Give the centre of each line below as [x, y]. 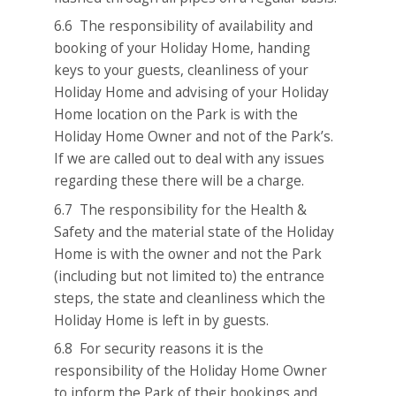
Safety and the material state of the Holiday [194, 231]
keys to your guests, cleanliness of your [182, 70]
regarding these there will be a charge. [179, 181]
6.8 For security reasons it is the [159, 349]
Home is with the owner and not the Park [188, 253]
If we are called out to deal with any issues [190, 159]
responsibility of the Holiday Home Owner [191, 371]
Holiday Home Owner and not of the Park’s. [194, 137]
